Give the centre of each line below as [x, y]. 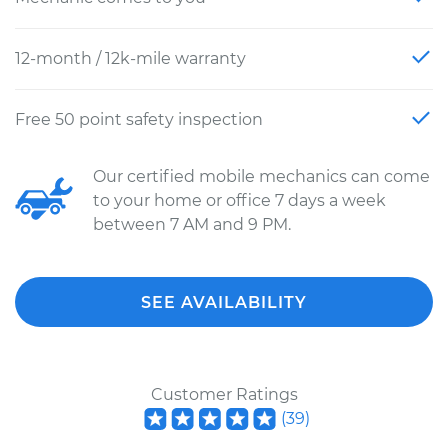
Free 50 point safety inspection [139, 119]
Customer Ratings [224, 394]
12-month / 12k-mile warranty [130, 58]
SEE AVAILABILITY [224, 302]
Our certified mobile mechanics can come [261, 176]
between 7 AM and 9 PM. [192, 224]
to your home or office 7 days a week [239, 200]
